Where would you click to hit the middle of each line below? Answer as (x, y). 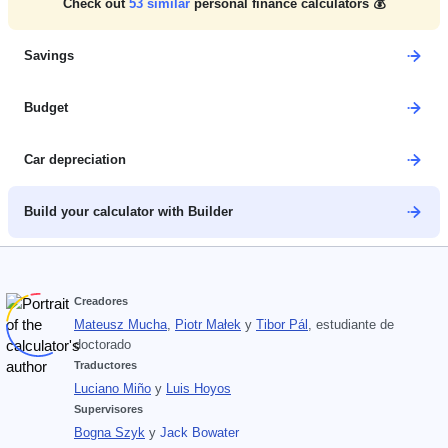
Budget (46, 108)
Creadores (101, 301)
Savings (49, 56)
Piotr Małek (208, 325)
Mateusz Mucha (120, 325)
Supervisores (108, 409)
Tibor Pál (282, 325)
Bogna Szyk (109, 433)
